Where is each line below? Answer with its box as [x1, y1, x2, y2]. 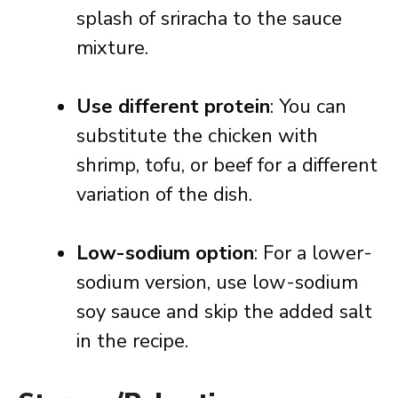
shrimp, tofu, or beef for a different [76, 152, 378, 179]
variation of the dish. [76, 181, 252, 208]
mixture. [76, 35, 148, 61]
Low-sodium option [76, 240, 254, 267]
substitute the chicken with [76, 123, 318, 149]
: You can [270, 93, 346, 120]
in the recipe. [76, 328, 188, 354]
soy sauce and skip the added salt [76, 298, 372, 325]
